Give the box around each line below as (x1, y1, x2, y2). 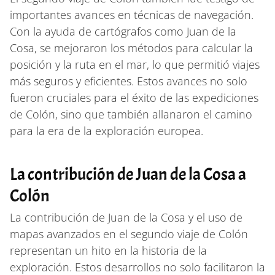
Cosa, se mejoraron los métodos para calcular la (10, 40, 253, 55)
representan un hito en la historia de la (10, 242, 207, 258)
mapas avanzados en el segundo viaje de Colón (10, 226, 248, 241)
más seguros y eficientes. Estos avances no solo (10, 73, 247, 88)
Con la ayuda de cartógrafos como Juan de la (10, 23, 236, 39)
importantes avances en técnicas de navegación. (10, 7, 254, 22)
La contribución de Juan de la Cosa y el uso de (10, 209, 242, 225)
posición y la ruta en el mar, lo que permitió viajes (10, 56, 260, 72)
